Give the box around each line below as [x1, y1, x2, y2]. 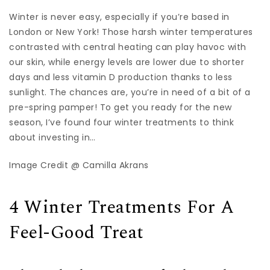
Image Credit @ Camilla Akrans [9, 159, 149, 171]
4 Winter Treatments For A [9, 193, 234, 221]
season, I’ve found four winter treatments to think [9, 116, 234, 128]
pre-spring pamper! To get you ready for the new [9, 101, 232, 113]
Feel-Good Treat [9, 218, 144, 246]
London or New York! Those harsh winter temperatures [9, 25, 253, 38]
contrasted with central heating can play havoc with [9, 40, 246, 53]
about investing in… [9, 131, 96, 143]
